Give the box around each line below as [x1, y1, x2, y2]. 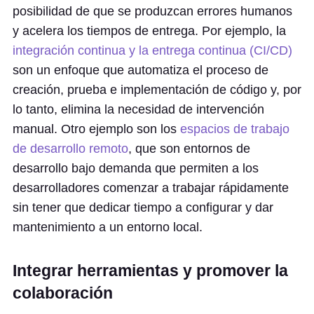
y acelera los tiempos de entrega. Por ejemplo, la [13, 24, 286, 38]
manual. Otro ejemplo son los [13, 122, 180, 136]
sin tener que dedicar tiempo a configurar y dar [13, 200, 273, 214]
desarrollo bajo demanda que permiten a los [13, 161, 259, 175]
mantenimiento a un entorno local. [13, 220, 203, 234]
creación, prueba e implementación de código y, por [13, 83, 301, 97]
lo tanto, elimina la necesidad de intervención [13, 102, 264, 116]
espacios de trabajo [180, 122, 289, 136]
